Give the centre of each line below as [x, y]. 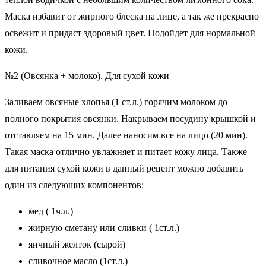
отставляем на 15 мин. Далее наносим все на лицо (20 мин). [126, 135]
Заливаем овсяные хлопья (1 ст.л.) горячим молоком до [116, 102]
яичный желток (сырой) [77, 245]
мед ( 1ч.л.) [51, 211]
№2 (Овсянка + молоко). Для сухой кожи [87, 76]
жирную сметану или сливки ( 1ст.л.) [104, 228]
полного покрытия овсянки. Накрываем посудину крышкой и [130, 119]
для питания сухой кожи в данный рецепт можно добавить [125, 169]
